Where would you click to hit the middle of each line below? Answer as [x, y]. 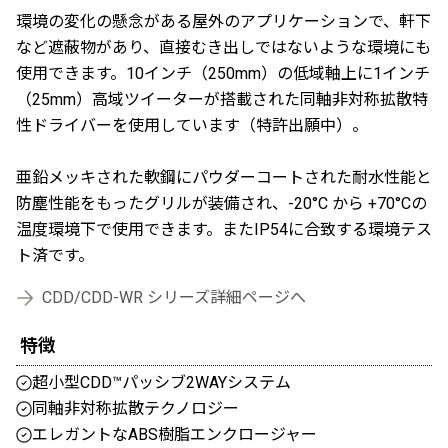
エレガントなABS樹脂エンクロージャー [174, 435]
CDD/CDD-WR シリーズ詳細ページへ [174, 298]
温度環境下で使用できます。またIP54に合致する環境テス [224, 230]
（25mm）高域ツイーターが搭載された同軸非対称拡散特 [222, 100]
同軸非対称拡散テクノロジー [135, 409]
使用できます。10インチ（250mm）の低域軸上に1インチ [223, 74]
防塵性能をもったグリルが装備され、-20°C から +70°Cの [221, 204]
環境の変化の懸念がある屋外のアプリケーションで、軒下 [223, 22]
